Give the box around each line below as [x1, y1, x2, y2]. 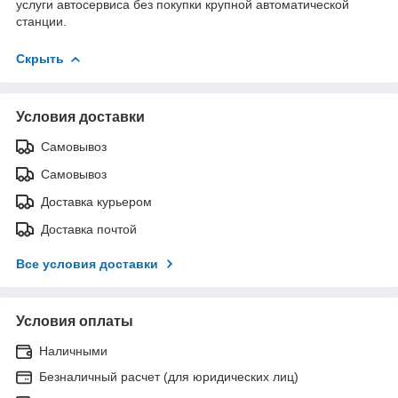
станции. [16, 13, 67, 28]
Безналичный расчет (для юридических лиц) [39, 369, 298, 384]
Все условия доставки [16, 256, 158, 271]
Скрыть [16, 51, 64, 66]
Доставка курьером [41, 194, 152, 209]
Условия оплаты [16, 313, 133, 329]
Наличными [39, 343, 107, 358]
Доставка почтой [41, 221, 137, 236]
